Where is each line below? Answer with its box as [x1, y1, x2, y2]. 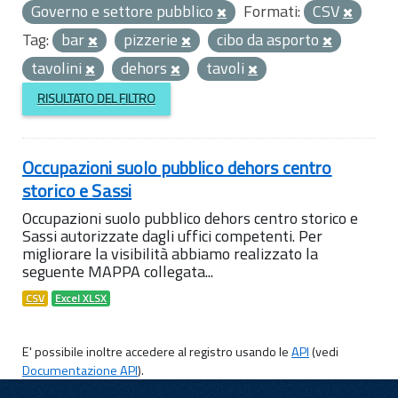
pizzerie [123, 28, 181, 52]
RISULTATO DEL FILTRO [36, 89, 155, 108]
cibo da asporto [217, 28, 322, 52]
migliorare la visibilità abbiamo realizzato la [22, 241, 318, 266]
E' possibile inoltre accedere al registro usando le [22, 341, 291, 362]
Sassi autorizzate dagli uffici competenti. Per [22, 223, 322, 248]
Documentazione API [22, 360, 138, 380]
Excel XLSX [55, 290, 107, 306]
